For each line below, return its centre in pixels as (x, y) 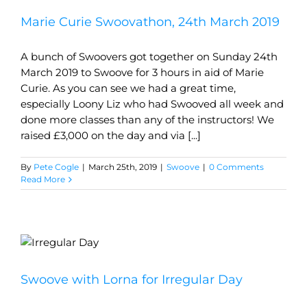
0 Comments (236, 167)
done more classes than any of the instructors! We (147, 120)
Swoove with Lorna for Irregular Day (132, 280)
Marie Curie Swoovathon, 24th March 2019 (150, 22)
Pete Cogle (56, 167)
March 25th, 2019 (123, 167)
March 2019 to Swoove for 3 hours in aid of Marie (142, 73)
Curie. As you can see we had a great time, (128, 88)
